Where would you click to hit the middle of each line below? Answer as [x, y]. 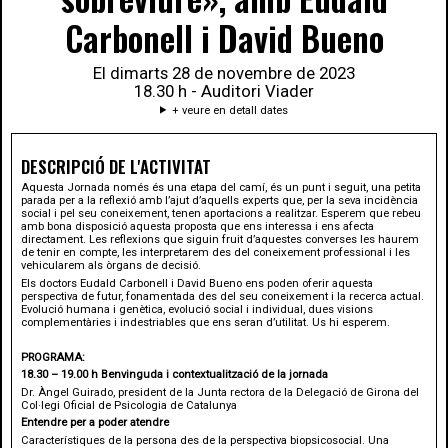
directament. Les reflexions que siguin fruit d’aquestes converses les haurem [219, 240]
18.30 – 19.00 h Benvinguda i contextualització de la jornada [174, 375]
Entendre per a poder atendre [94, 423]
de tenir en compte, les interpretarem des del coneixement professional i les [215, 253]
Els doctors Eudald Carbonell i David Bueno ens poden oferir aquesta [196, 283]
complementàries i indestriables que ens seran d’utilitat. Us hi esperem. [205, 322]
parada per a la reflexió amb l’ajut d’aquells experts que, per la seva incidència [219, 201]
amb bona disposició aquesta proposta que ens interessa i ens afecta [197, 227]
